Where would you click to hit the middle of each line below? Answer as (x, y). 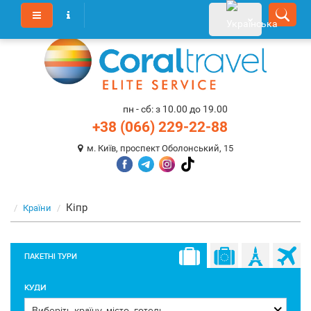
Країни (37, 208)
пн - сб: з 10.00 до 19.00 (175, 109)
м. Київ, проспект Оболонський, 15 (158, 148)
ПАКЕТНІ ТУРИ (51, 257)
